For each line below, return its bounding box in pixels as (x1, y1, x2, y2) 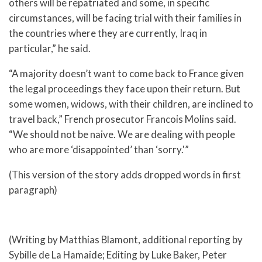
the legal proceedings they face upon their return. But (9, 82, 240, 95)
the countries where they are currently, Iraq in (9, 27, 207, 40)
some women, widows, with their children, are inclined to (9, 98, 253, 110)
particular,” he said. (9, 42, 91, 55)
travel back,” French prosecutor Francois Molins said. (9, 113, 236, 125)
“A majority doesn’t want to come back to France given (9, 67, 244, 80)
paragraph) (9, 183, 57, 196)
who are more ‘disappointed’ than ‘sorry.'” (9, 143, 189, 156)
